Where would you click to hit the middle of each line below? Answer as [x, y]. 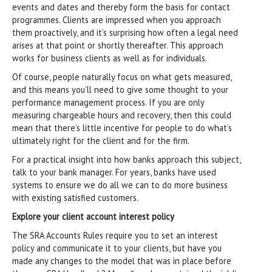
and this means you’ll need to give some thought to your [120, 89]
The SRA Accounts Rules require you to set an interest [115, 235]
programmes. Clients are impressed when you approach [117, 19]
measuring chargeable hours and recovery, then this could [122, 115]
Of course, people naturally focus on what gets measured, [122, 76]
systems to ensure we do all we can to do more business [120, 185]
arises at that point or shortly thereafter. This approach [118, 45]
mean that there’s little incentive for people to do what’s [122, 127]
